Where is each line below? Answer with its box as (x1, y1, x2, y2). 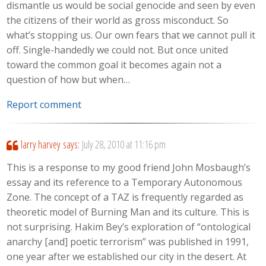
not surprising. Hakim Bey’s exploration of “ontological (7, 220, 251, 233)
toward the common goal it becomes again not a (7, 58, 222, 71)
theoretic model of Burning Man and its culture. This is (7, 205, 250, 218)
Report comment (7, 98, 82, 112)
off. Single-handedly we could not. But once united (7, 43, 229, 56)
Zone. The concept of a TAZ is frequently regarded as (7, 190, 244, 204)
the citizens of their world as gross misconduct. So (7, 13, 229, 27)
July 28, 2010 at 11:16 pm (81, 137, 166, 152)
